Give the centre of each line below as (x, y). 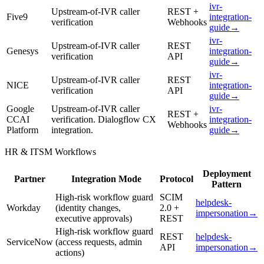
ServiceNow (30, 242)
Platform (22, 130)
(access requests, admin (99, 242)
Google (20, 109)
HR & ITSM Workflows (50, 152)
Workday (24, 208)
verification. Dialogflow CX (104, 120)
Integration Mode (106, 179)
